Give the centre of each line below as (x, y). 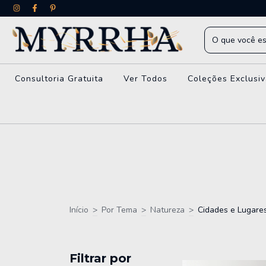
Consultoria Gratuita (59, 79)
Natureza (167, 210)
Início (79, 210)
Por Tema (119, 210)
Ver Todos (145, 79)
